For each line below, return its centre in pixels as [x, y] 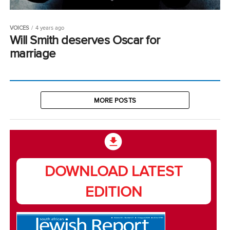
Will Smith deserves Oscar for [85, 39]
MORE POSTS [115, 100]
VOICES [19, 27]
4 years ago [50, 27]
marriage [33, 53]
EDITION [114, 191]
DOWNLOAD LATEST [114, 170]
